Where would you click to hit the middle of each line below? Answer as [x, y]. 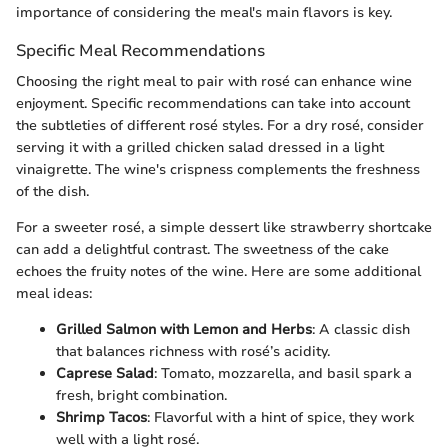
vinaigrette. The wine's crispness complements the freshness [218, 170]
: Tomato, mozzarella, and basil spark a [283, 374]
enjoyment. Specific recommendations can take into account [213, 104]
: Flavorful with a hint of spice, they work [280, 418]
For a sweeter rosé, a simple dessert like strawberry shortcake [224, 228]
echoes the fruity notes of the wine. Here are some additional [218, 272]
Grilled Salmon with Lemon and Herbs [184, 330]
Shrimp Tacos [101, 418]
